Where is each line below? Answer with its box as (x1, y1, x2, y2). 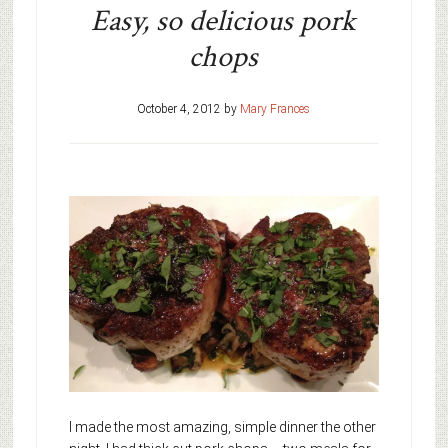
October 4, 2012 (137, 101, 222, 116)
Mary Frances (240, 101, 311, 116)
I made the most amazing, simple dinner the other (68, 419, 376, 436)
